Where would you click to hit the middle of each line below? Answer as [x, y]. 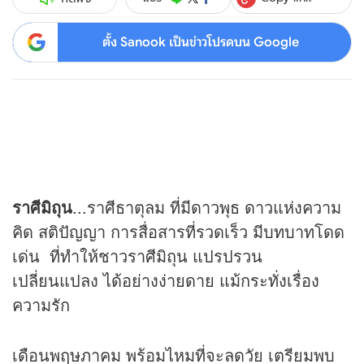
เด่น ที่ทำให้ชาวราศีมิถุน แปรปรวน [137, 256]
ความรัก [41, 305]
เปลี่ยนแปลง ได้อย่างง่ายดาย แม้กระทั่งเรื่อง [166, 280]
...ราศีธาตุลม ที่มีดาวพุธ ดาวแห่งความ [207, 207]
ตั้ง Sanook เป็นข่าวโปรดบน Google [200, 42]
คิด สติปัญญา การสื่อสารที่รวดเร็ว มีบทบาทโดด [178, 232]
